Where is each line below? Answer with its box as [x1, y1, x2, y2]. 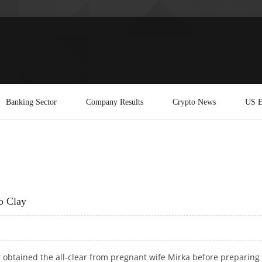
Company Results [86, 96, 143, 106]
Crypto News [173, 96, 216, 106]
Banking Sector [6, 96, 57, 106]
